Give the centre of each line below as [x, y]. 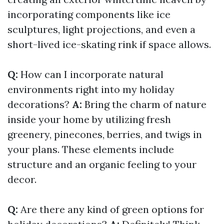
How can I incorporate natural [92, 74]
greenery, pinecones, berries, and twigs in [105, 134]
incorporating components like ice [89, 14]
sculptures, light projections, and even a [101, 29]
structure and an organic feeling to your [102, 164]
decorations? [40, 104]
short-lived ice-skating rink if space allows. [109, 44]
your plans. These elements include [91, 149]
